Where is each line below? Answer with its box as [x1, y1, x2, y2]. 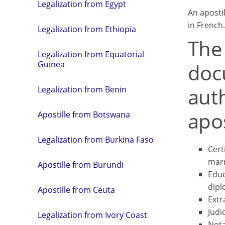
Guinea [38, 59, 65, 70]
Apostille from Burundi [38, 159, 124, 171]
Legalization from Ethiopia [38, 24, 136, 35]
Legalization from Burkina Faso [38, 134, 154, 146]
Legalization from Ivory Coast [38, 209, 147, 221]
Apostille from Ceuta [38, 184, 115, 196]
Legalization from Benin [38, 84, 127, 95]
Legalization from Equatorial [38, 49, 144, 60]
